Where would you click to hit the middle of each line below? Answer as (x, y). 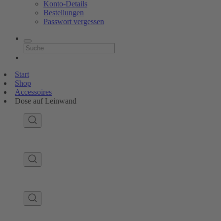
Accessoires (33, 92)
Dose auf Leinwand (46, 101)
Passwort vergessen (74, 21)
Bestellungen (64, 13)
